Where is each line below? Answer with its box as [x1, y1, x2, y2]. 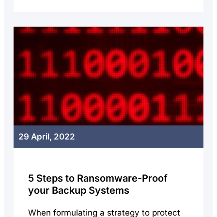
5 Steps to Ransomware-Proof [28, 172, 168, 184]
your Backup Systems [28, 185, 129, 196]
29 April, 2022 [18, 132, 75, 141]
